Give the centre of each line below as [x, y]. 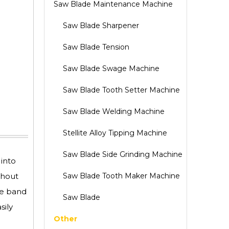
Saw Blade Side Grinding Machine [123, 154]
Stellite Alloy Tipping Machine [115, 133]
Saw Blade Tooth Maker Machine [121, 176]
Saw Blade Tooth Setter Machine [121, 90]
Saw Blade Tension [96, 47]
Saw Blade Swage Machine [111, 68]
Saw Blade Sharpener [101, 26]
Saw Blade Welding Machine [114, 111]
